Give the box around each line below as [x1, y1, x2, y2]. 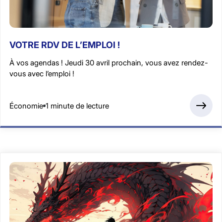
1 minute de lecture [46, 101, 109, 111]
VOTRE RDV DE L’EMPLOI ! [9, 40, 120, 50]
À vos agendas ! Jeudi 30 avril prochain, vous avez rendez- [9, 58, 208, 67]
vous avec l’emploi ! [9, 69, 74, 78]
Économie [9, 101, 43, 111]
